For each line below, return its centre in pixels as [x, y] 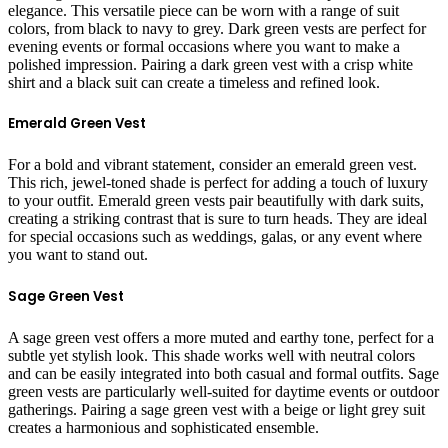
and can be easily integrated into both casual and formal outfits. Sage [223, 373]
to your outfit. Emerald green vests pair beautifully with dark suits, [216, 201]
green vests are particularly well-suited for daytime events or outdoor [223, 391]
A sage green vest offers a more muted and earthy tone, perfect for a [221, 337]
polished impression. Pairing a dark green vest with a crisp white [210, 65]
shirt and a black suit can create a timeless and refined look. [194, 83]
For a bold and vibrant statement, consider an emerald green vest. [212, 165]
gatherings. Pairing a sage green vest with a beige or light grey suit [216, 409]
